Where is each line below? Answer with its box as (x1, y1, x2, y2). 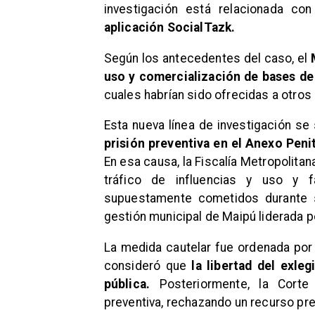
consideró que (103, 258, 192, 273)
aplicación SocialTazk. (103, 20, 236, 35)
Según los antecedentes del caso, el (103, 51, 311, 65)
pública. (103, 276, 150, 291)
